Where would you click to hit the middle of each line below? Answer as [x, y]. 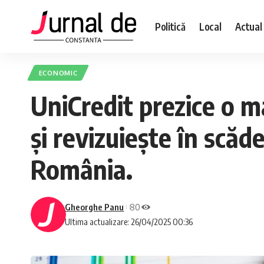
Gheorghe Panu [95, 207]
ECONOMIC [58, 73]
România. [82, 169]
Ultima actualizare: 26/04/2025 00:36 [129, 222]
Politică [170, 26]
